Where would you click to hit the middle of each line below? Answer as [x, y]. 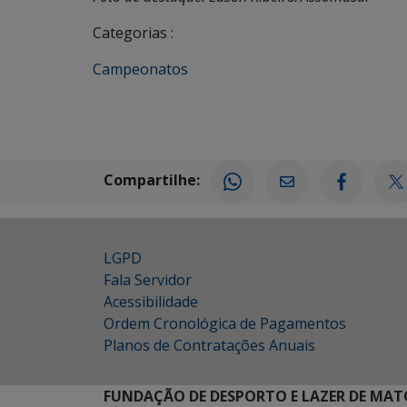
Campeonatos [140, 69]
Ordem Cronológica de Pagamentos [225, 323]
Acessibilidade [151, 302]
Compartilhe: [152, 180]
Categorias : [133, 33]
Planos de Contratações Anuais [209, 345]
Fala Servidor [148, 280]
